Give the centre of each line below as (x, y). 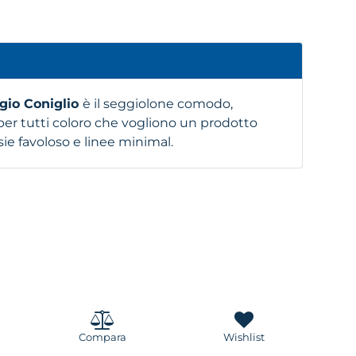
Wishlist (244, 337)
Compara (103, 337)
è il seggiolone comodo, (158, 103)
